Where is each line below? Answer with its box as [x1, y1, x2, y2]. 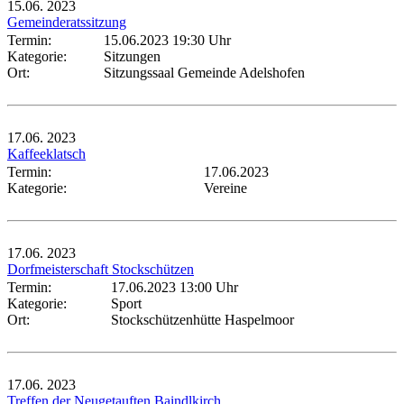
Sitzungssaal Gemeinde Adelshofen [104, 64, 305, 80]
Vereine [204, 179, 247, 196]
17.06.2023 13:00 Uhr [111, 279, 238, 295]
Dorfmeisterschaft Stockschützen [7, 261, 194, 277]
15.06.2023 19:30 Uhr [104, 32, 231, 48]
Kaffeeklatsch [7, 145, 86, 161]
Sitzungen [104, 48, 161, 64]
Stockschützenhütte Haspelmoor [111, 311, 294, 327]
